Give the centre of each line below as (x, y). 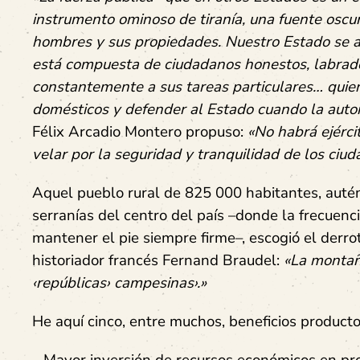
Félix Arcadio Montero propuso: (140, 132)
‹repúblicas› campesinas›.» (119, 283)
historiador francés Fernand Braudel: (158, 260)
